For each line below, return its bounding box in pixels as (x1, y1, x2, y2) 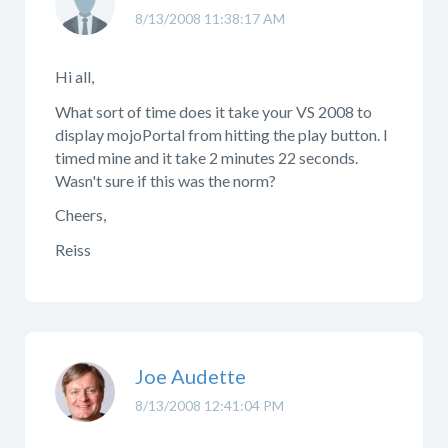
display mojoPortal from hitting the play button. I (55, 124, 388, 144)
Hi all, (55, 67, 94, 86)
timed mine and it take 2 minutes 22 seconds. (55, 147, 358, 167)
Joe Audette (135, 364, 246, 388)
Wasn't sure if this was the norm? (55, 170, 276, 190)
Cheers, (55, 205, 106, 224)
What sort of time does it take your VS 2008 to (55, 101, 372, 121)
